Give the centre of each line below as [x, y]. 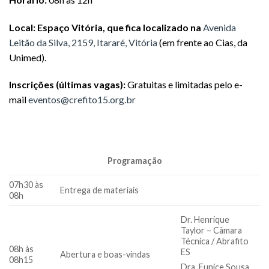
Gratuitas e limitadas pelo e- [185, 85]
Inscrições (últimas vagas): [68, 85]
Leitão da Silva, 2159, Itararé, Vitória [83, 42]
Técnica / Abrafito [215, 241]
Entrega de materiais [100, 190]
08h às [21, 249]
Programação [134, 161]
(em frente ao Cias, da [202, 42]
